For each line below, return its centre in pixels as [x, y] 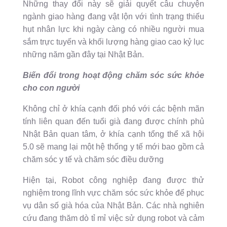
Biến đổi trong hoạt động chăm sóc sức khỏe [113, 75]
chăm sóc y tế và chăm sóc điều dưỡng [93, 160]
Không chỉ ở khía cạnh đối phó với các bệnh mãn [113, 109]
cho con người [51, 88]
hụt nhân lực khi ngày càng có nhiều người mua [113, 29]
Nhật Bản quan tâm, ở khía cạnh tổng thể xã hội [113, 134]
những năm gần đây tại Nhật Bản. [83, 55]
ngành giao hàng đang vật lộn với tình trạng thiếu [113, 17]
